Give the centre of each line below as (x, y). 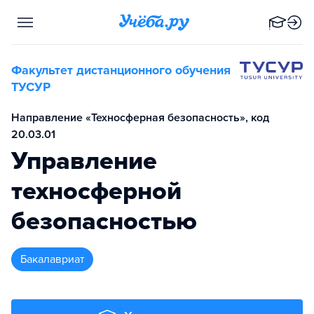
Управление (84, 161)
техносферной (96, 191)
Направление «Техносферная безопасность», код (140, 118)
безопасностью (104, 221)
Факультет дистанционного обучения (121, 70)
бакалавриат (55, 259)
